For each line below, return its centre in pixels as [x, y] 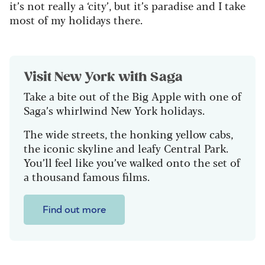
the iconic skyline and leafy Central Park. [126, 148]
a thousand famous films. [87, 177]
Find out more [74, 210]
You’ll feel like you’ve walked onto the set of [132, 162]
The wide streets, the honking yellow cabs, [128, 134]
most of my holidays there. [76, 20]
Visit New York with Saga [103, 77]
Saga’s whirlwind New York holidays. [114, 110]
